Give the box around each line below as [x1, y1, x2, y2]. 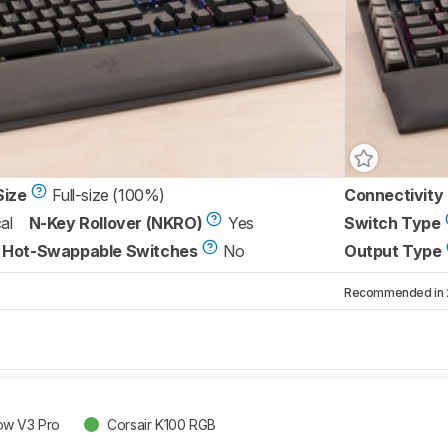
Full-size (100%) [52, 185, 166, 206]
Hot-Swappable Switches [2, 241, 198, 262]
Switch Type [344, 213, 441, 234]
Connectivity [344, 185, 444, 206]
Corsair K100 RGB [107, 415, 216, 433]
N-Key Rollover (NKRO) [28, 213, 203, 234]
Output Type [344, 241, 442, 262]
